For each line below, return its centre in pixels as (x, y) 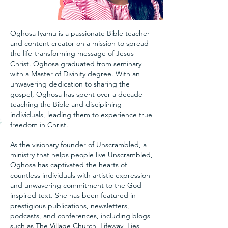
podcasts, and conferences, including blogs (80, 216)
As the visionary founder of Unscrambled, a (78, 144)
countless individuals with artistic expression (80, 175)
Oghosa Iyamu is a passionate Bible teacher (80, 33)
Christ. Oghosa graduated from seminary (76, 63)
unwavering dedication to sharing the (70, 84)
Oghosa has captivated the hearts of (68, 165)
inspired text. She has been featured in (73, 195)
